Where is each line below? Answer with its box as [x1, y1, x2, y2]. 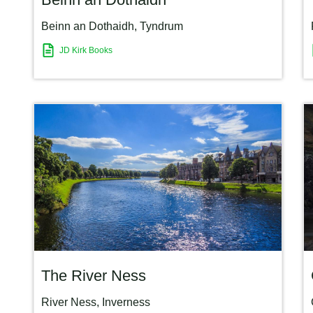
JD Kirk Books [59, 45, 112, 55]
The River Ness [41, 267, 146, 285]
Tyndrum [140, 20, 183, 33]
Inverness [102, 296, 150, 309]
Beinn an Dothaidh [41, 20, 134, 33]
